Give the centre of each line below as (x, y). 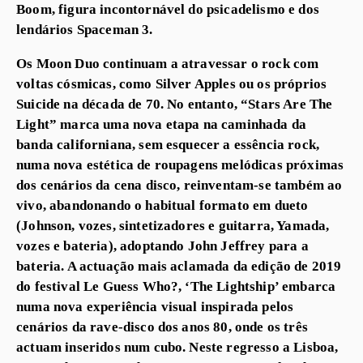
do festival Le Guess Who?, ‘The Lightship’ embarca (176, 286)
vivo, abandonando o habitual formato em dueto (162, 205)
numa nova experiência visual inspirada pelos (155, 307)
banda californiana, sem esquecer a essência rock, (168, 145)
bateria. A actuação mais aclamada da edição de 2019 (179, 266)
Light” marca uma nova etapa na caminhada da (162, 124)
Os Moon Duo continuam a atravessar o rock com (168, 64)
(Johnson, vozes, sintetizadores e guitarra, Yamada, (173, 226)
